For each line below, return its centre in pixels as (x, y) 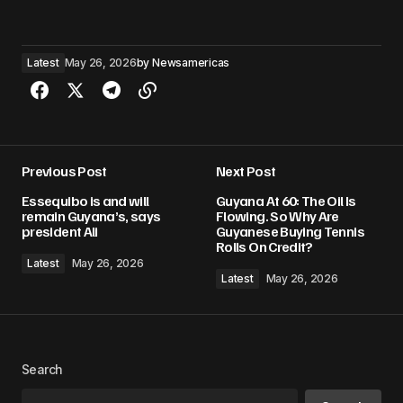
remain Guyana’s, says (91, 216)
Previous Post (64, 171)
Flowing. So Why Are (278, 216)
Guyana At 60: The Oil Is (286, 201)
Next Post (246, 171)
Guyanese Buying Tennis (290, 232)
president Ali (60, 232)
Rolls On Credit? (264, 247)
